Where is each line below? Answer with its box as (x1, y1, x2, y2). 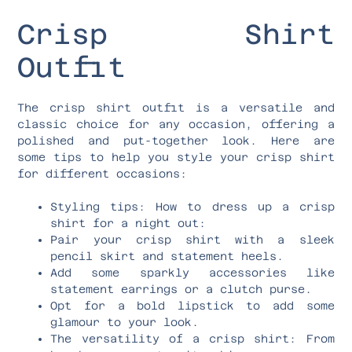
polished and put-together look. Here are (17, 134, 335, 147)
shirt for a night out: (50, 216, 207, 229)
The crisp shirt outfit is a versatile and (17, 101, 335, 114)
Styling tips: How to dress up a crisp (50, 200, 335, 213)
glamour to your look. (50, 315, 200, 328)
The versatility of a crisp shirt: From (50, 332, 335, 345)
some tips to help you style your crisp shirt (17, 150, 335, 163)
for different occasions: (17, 167, 188, 180)
